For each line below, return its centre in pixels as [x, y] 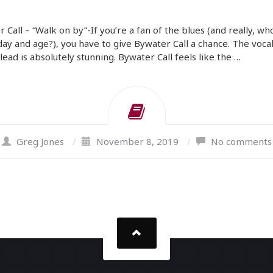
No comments [241, 141]
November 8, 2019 [137, 141]
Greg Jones [40, 141]
